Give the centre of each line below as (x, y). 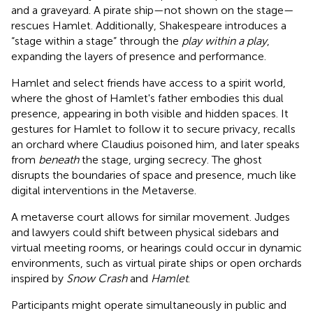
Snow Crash (97, 278)
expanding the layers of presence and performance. (139, 56)
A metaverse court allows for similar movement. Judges (151, 217)
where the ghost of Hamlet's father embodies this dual (147, 98)
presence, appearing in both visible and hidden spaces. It (150, 113)
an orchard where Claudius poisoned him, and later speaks (155, 144)
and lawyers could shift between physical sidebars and (145, 232)
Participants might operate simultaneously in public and (149, 305)
